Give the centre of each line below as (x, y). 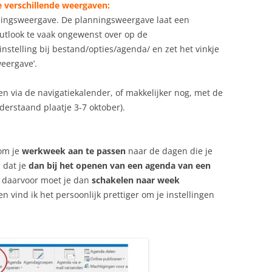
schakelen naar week (136, 180)
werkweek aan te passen (74, 151)
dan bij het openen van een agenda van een (120, 166)
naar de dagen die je (169, 151)
